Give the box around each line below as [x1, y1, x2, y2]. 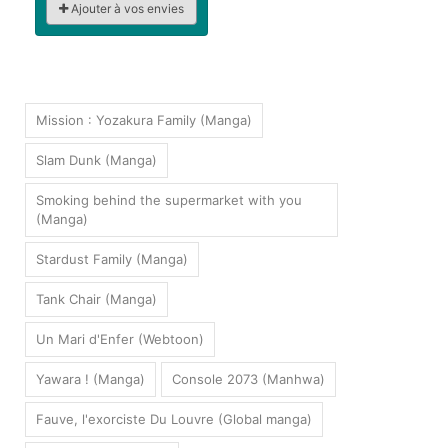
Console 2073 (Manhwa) [172, 371, 325, 388]
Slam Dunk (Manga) [36, 152, 157, 169]
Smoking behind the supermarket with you [36, 192, 302, 209]
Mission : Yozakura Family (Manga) [36, 112, 252, 129]
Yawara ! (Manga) [36, 371, 145, 388]
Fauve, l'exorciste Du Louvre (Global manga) [36, 411, 312, 428]
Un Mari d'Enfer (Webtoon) [36, 331, 204, 348]
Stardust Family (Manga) [36, 251, 188, 268]
